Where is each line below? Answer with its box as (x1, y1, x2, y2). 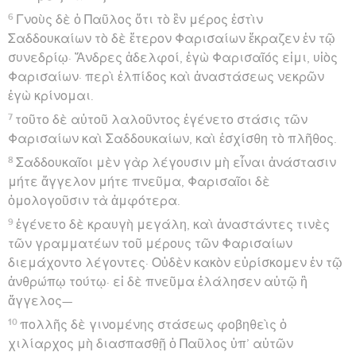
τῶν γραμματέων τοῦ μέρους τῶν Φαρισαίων (8, 237, 292, 250)
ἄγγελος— (8, 294, 72, 308)
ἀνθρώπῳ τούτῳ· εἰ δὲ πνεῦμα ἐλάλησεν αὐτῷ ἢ (8, 275, 308, 288)
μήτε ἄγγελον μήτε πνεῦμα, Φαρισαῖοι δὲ (8, 175, 270, 188)
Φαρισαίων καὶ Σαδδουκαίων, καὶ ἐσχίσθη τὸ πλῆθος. (8, 132, 337, 145)
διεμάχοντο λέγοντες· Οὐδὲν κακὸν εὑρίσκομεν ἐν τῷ (8, 256, 342, 269)
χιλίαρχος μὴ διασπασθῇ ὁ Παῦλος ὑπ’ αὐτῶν (8, 337, 293, 350)
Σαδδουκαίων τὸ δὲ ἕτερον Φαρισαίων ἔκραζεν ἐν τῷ (8, 32, 335, 45)
